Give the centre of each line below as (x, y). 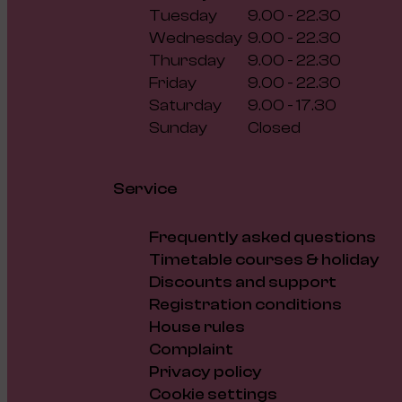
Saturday (185, 106)
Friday (173, 83)
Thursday (187, 61)
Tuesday (183, 16)
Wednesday (196, 39)
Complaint (191, 349)
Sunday (178, 128)
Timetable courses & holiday (264, 259)
